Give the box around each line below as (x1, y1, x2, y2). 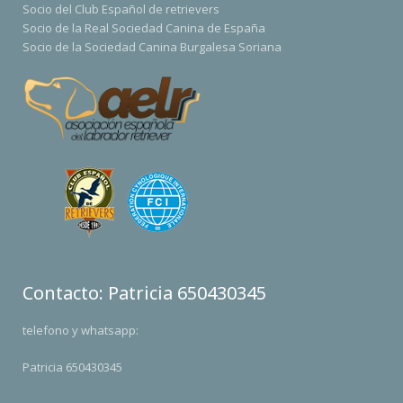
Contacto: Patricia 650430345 (22, 281, 266, 306)
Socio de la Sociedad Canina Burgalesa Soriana (22, 39, 282, 55)
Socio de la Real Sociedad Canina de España (22, 20, 265, 36)
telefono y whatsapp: (22, 322, 139, 339)
